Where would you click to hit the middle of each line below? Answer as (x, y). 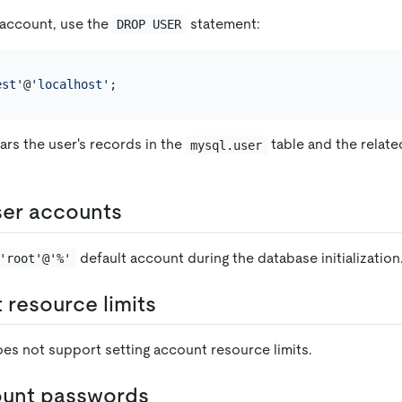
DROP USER (149, 25)
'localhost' (70, 84)
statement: (223, 24)
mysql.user (227, 145)
